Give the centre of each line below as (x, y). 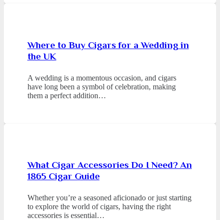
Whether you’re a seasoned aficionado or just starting (109, 198)
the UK (42, 56)
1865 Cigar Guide (63, 176)
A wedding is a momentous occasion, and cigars (102, 78)
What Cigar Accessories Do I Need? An (110, 165)
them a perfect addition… (67, 96)
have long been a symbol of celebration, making (101, 87)
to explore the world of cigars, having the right (99, 207)
